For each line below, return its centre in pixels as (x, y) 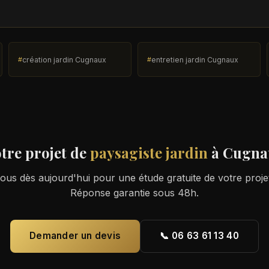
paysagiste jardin (149, 152)
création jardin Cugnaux (64, 59)
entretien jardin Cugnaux (195, 59)
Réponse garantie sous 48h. (134, 192)
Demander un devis (75, 236)
